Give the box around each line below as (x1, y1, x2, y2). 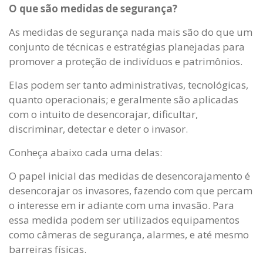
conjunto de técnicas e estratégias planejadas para (9, 40, 245, 54)
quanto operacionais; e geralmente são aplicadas (9, 93, 238, 107)
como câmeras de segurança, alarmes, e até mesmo (9, 228, 249, 242)
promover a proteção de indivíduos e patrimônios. (9, 55, 245, 69)
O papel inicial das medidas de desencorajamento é (9, 169, 250, 183)
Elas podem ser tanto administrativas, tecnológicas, (9, 78, 248, 92)
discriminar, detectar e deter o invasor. (9, 122, 190, 136)
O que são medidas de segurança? (9, 2, 177, 16)
